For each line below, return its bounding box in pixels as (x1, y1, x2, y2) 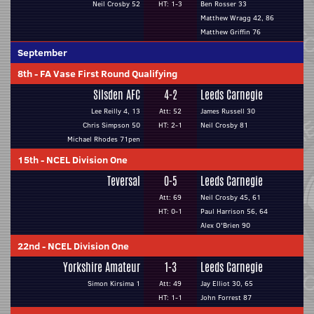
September (18, 46, 67, 60)
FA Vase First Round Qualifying (40, 67, 177, 81)
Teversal (107, 173, 140, 189)
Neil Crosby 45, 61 (200, 192, 261, 203)
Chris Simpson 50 (83, 120, 140, 130)
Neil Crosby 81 (200, 120, 248, 130)
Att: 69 (159, 192, 182, 203)
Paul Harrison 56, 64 (200, 206, 268, 217)
